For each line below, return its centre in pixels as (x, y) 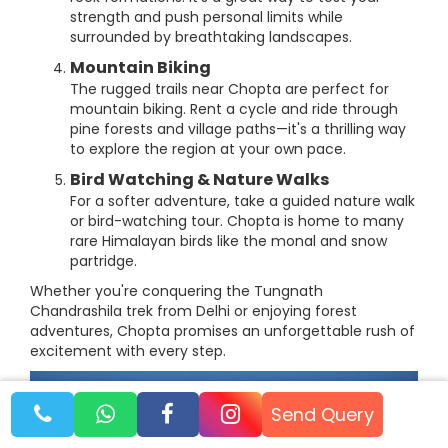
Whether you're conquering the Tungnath (176, 291)
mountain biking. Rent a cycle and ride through (234, 109)
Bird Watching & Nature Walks (199, 180)
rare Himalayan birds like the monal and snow (228, 241)
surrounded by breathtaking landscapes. (211, 37)
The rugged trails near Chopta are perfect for (229, 89)
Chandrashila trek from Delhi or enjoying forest (193, 311)
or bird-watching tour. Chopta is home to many (237, 221)
